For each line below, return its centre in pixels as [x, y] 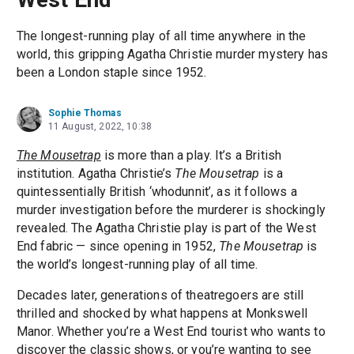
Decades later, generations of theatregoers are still [160, 296]
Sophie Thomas [85, 113]
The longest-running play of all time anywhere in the [161, 36]
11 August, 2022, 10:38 [100, 127]
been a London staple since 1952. [111, 73]
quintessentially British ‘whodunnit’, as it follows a [156, 192]
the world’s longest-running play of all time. [137, 265]
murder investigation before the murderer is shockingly [171, 210]
